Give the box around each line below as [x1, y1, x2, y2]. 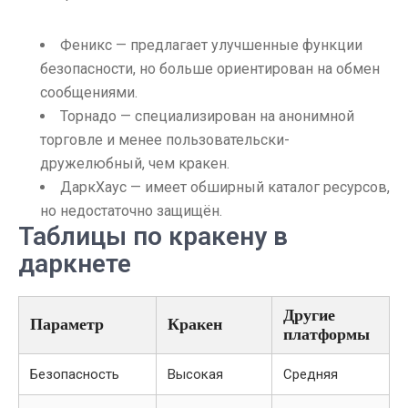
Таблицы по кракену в [18, 221, 288, 251]
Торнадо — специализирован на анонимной [60, 107, 354, 125]
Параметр [30, 315, 104, 333]
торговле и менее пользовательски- [40, 131, 290, 148]
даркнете [18, 249, 131, 279]
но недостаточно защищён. [40, 202, 222, 219]
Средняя [283, 366, 338, 382]
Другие [283, 306, 335, 324]
